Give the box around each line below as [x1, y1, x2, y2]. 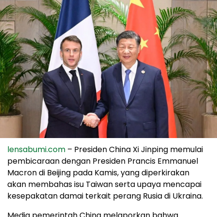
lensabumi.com [7, 143, 65, 155]
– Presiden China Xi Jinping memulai [65, 143, 203, 155]
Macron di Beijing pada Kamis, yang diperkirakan [7, 167, 189, 178]
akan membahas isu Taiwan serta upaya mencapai [7, 178, 201, 190]
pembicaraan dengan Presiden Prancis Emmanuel [7, 155, 198, 167]
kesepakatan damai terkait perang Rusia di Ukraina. [7, 190, 203, 201]
